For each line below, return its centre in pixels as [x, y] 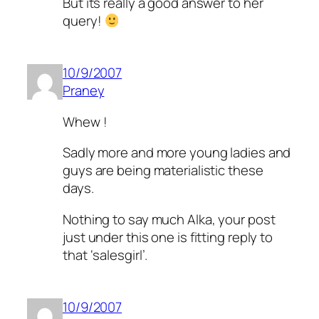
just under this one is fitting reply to [168, 237]
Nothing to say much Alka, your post [169, 219]
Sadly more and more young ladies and [177, 153]
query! [84, 20]
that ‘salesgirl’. [105, 255]
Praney [84, 91]
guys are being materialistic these [163, 171]
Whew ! [85, 121]
